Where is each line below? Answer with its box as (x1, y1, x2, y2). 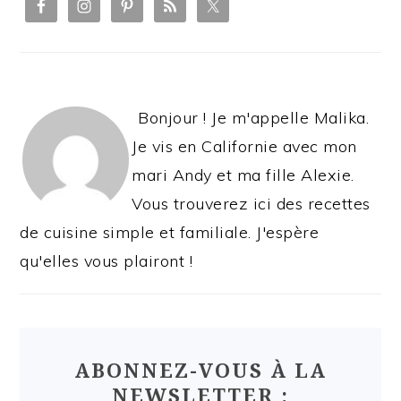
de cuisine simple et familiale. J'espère (20, 222, 320, 243)
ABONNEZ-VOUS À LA (74, 360, 327, 383)
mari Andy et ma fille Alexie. (132, 165, 354, 186)
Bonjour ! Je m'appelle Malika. (138, 107, 370, 129)
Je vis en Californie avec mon (132, 136, 357, 158)
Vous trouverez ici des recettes (132, 193, 371, 215)
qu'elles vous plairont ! (20, 251, 193, 272)
